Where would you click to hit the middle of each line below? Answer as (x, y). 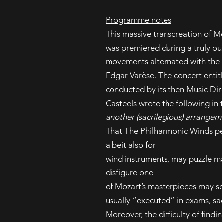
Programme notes (139, 20)
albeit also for (131, 145)
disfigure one (129, 172)
